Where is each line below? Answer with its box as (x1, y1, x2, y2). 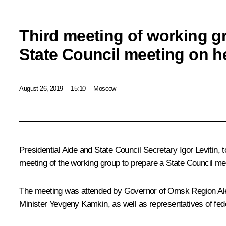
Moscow (93, 84, 116, 92)
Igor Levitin (179, 145, 218, 155)
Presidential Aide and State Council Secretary (19, 145, 180, 155)
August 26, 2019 (19, 84, 63, 92)
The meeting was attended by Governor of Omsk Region (19, 186, 218, 196)
